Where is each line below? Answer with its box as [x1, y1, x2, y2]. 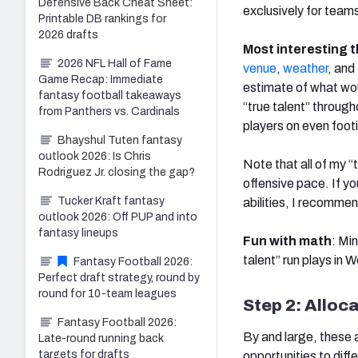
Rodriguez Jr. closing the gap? [38, 165, 195, 178]
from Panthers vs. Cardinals [38, 105, 180, 117]
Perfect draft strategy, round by [38, 271, 200, 284]
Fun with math [243, 233, 332, 248]
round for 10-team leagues [38, 287, 177, 300]
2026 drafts [38, 28, 98, 41]
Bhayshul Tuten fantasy [58, 133, 182, 146]
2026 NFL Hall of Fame [58, 57, 172, 70]
